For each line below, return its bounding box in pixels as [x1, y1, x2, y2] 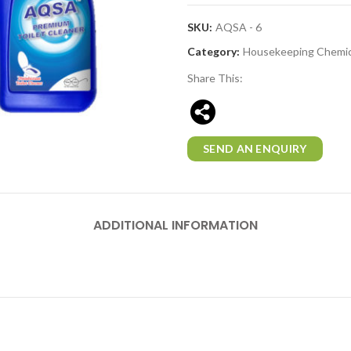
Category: [187, 45, 242, 58]
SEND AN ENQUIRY [203, 142, 307, 155]
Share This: [187, 71, 243, 85]
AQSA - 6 [215, 20, 262, 34]
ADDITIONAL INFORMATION [93, 216, 258, 234]
